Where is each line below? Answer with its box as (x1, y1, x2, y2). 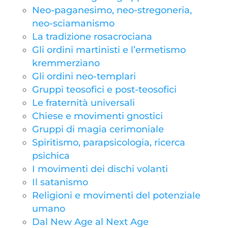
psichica (32, 150, 70, 161)
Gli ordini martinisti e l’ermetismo (32, 44, 186, 55)
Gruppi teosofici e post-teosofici (32, 84, 177, 95)
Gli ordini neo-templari (32, 71, 136, 82)
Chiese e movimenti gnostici (32, 110, 163, 122)
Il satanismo (32, 177, 88, 188)
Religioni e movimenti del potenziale (32, 190, 201, 201)
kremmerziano (32, 58, 100, 69)
